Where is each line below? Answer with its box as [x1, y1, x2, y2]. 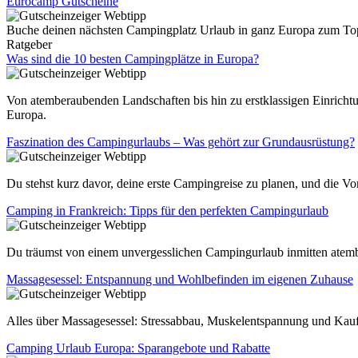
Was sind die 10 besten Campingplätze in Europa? [6, 51, 259, 66]
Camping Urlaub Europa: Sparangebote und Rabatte [6, 340, 270, 355]
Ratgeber [6, 37, 52, 51]
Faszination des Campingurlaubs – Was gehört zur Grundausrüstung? [6, 134, 355, 149]
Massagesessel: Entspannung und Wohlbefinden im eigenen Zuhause [6, 272, 353, 286]
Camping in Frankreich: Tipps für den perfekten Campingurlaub [6, 203, 328, 217]
